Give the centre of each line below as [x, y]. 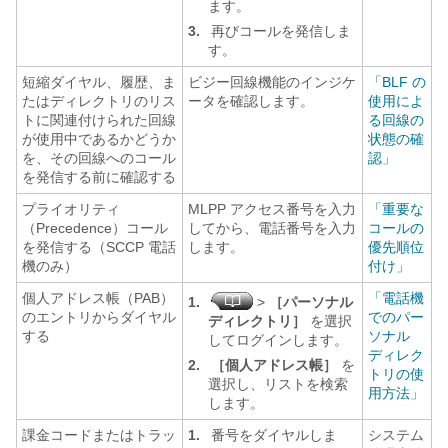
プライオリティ [71, 209]
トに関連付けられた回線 [99, 120]
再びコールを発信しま [279, 31]
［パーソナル [309, 302]
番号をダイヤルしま [272, 435]
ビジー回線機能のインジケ [272, 82]
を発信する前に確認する [99, 177]
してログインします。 [278, 340]
